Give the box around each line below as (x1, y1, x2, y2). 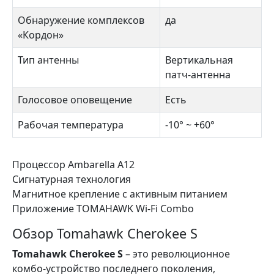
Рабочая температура (18, 118, 124, 131)
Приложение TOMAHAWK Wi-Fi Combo (12, 202, 194, 215)
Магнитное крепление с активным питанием (12, 187, 228, 201)
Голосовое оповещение (18, 93, 132, 106)
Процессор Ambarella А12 (12, 158, 135, 171)
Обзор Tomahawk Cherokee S (12, 224, 198, 242)
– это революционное (123, 247, 230, 261)
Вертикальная (165, 53, 233, 67)
